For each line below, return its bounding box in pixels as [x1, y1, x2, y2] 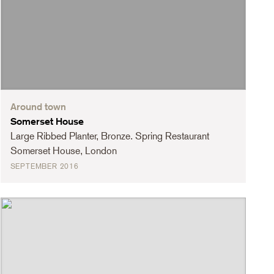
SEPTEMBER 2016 [10, 162, 79, 171]
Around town [10, 101, 66, 113]
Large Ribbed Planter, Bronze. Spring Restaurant [10, 130, 209, 143]
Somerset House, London [10, 145, 117, 157]
